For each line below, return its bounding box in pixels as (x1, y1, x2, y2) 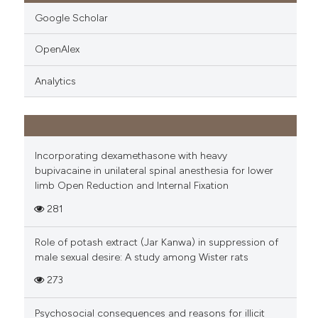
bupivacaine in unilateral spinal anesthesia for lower (34, 165, 273, 177)
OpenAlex (34, 43, 79, 56)
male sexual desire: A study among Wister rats (34, 251, 248, 263)
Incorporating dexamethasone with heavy (34, 150, 227, 163)
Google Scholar (34, 11, 108, 24)
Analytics (34, 75, 76, 87)
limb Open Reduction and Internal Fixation (34, 180, 229, 192)
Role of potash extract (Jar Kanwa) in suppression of (34, 236, 278, 248)
